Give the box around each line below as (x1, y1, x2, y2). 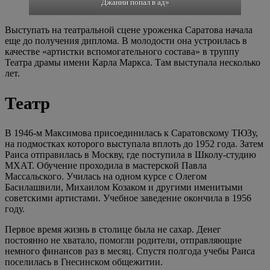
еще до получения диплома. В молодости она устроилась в (5, 36, 247, 46)
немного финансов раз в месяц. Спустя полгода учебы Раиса (5, 246, 255, 256)
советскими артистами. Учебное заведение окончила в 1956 (5, 193, 251, 203)
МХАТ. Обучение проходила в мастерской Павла (5, 160, 207, 171)
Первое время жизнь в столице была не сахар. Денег (5, 224, 221, 234)
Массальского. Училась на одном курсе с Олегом (5, 171, 207, 181)
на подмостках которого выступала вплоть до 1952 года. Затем (5, 139, 263, 149)
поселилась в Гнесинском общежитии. (5, 257, 163, 267)
